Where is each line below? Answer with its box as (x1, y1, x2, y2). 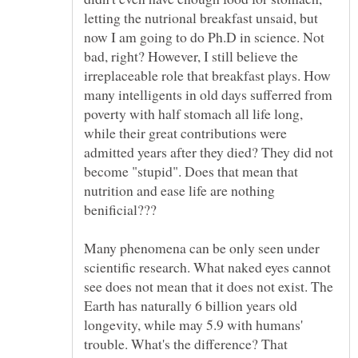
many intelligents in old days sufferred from (84, 85, 332, 105)
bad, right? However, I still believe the (84, 46, 298, 66)
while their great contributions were (84, 123, 287, 143)
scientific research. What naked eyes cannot (84, 257, 331, 277)
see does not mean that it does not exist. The (84, 276, 333, 296)
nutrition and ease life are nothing (84, 181, 275, 201)
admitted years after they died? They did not (84, 142, 333, 162)
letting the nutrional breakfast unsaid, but (84, 8, 318, 28)
